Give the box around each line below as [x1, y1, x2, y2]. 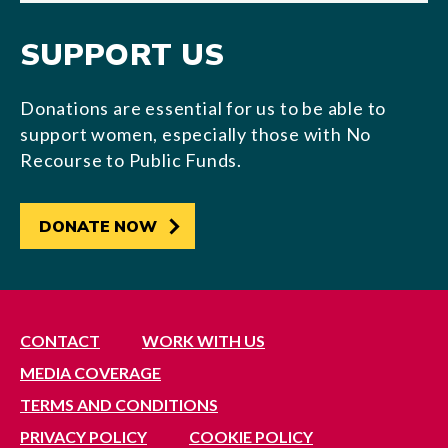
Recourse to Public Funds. [20, 149, 243, 171]
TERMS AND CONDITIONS [20, 395, 218, 414]
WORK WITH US [142, 331, 265, 350]
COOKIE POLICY [189, 427, 313, 446]
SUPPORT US [20, 35, 224, 76]
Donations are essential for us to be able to [20, 97, 387, 119]
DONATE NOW [39, 216, 158, 238]
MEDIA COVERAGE [20, 363, 161, 382]
